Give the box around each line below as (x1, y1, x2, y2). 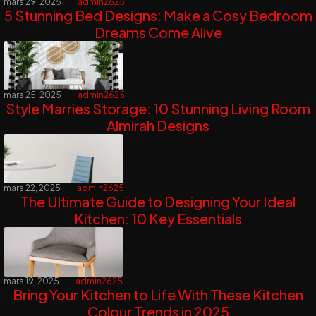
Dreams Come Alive (94, 23, 222, 41)
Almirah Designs (107, 116, 209, 134)
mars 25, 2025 (4, 89, 61, 100)
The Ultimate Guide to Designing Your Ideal (20, 193, 296, 211)
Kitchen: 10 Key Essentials (74, 209, 242, 228)
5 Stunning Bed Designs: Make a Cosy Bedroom (4, 6, 312, 24)
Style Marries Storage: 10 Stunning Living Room (6, 99, 310, 117)
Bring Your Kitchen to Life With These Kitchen (13, 286, 303, 304)
